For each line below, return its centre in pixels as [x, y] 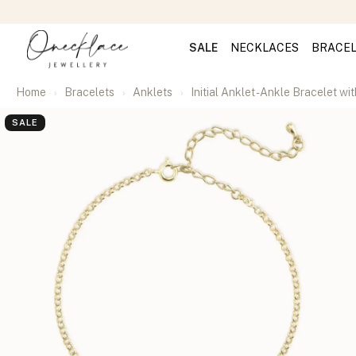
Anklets [153, 92]
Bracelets [89, 92]
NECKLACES [264, 48]
